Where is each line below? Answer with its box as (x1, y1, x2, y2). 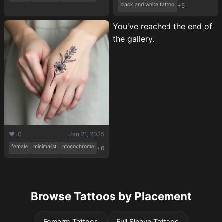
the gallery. (113, 33, 154, 44)
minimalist (33, 143, 57, 150)
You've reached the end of (113, 21, 212, 31)
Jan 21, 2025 (69, 130, 105, 138)
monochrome (62, 143, 94, 150)
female (11, 143, 28, 150)
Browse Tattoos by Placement (30, 189, 192, 203)
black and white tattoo (120, 1, 175, 8)
